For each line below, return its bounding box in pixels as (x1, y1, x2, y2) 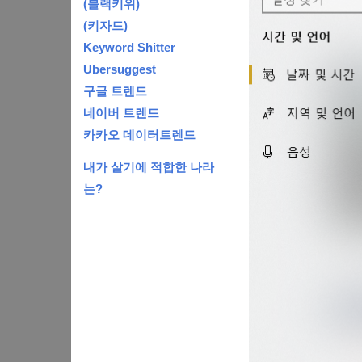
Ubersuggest (83, 61, 156, 76)
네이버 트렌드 (83, 105, 159, 120)
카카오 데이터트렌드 (83, 127, 196, 141)
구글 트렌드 (83, 83, 147, 98)
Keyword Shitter (83, 40, 175, 54)
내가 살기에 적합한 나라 (83, 161, 214, 175)
